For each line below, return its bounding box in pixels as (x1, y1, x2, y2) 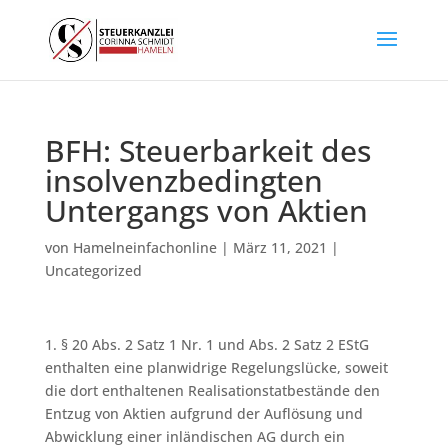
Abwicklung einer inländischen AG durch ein (44, 427, 345, 446)
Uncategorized (44, 261, 142, 280)
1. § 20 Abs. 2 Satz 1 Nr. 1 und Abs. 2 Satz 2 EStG (44, 335, 369, 354)
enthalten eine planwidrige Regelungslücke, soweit (44, 358, 388, 377)
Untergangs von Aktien (44, 190, 368, 231)
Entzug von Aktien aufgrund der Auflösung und (44, 404, 363, 423)
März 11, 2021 (232, 238, 327, 257)
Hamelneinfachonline (72, 238, 217, 257)
